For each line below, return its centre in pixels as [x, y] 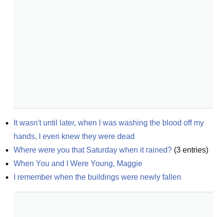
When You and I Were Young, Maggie [78, 163]
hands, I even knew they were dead [74, 136]
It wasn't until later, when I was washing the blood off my [109, 123]
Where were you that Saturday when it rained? [93, 150]
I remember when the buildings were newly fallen [97, 177]
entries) [194, 150]
